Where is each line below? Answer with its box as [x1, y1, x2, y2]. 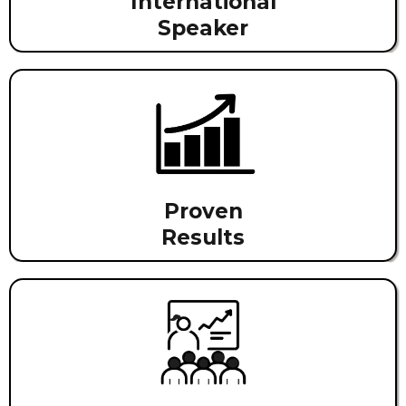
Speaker [158, 14, 248, 41]
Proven [163, 198, 243, 224]
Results [161, 224, 245, 250]
